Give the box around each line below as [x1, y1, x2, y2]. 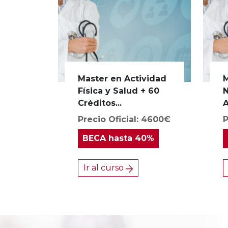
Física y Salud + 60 [78, 86, 160, 96]
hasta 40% [106, 133, 155, 144]
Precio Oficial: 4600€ [78, 115, 171, 125]
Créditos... [78, 98, 122, 108]
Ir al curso [83, 163, 126, 173]
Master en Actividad [78, 74, 167, 84]
